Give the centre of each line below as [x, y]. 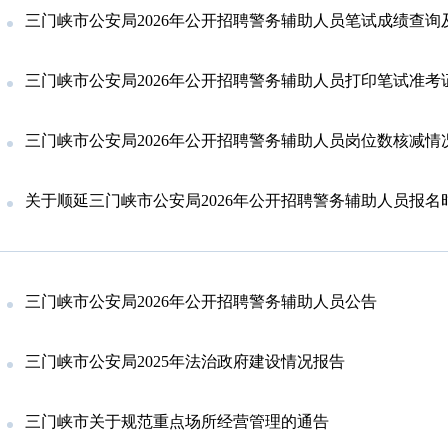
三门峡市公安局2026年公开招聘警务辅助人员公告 [201, 302]
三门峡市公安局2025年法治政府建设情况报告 [185, 362]
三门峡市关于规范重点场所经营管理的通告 [177, 422]
